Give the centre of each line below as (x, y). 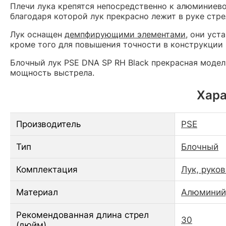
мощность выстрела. (52, 73)
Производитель (48, 124)
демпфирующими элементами (125, 35)
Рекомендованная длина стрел (82, 215)
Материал (37, 192)
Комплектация (47, 170)
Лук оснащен (37, 35)
